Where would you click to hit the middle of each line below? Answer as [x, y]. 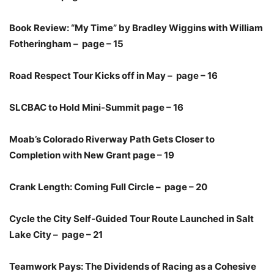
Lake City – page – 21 [56, 235]
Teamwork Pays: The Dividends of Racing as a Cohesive [133, 267]
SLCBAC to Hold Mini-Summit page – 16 [96, 108]
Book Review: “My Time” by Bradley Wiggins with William [136, 28]
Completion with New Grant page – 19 [92, 155]
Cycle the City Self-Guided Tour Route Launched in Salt [131, 219]
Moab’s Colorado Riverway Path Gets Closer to [112, 139]
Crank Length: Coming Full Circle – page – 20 [108, 187]
